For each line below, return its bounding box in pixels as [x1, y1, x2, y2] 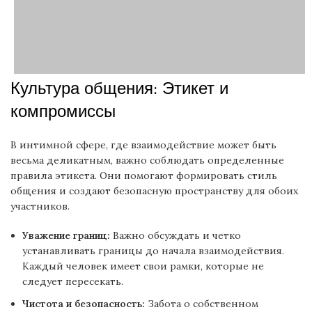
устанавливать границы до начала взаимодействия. [22, 244, 284, 257]
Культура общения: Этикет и [10, 78, 228, 99]
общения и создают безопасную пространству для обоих [10, 185, 298, 197]
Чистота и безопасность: [22, 297, 145, 310]
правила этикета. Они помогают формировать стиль [10, 169, 277, 182]
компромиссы [10, 101, 116, 122]
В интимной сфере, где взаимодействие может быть [10, 139, 276, 151]
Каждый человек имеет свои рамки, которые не [22, 260, 264, 272]
